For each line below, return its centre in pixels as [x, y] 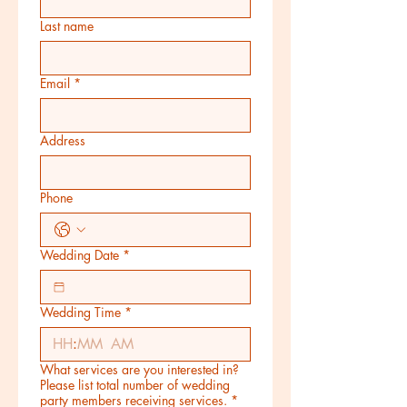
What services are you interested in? [139, 369]
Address [63, 140]
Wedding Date [79, 255]
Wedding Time [80, 312]
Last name [67, 26]
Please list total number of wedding [135, 385]
